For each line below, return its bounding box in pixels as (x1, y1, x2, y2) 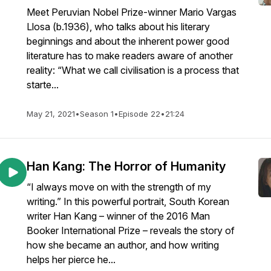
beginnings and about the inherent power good (27, 35, 229, 47)
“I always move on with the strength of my (27, 181, 211, 193)
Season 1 (80, 109, 114, 119)
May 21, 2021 (27, 109, 75, 119)
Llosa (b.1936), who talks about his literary (27, 21, 210, 33)
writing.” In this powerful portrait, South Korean (27, 195, 229, 207)
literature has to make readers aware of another (27, 50, 233, 62)
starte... (27, 79, 59, 91)
